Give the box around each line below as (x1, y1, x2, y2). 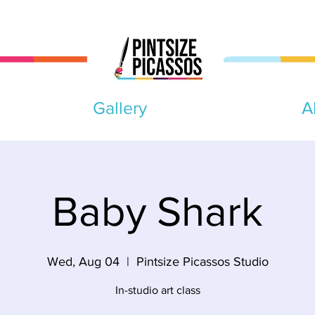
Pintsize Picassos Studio (136, 255, 269, 269)
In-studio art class (115, 284, 200, 297)
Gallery (92, 98, 147, 118)
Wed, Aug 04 (46, 255, 120, 269)
